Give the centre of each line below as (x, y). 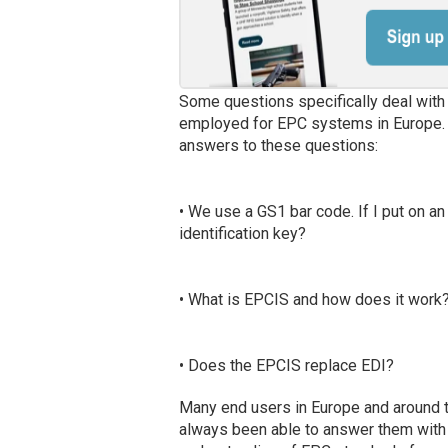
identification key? (242, 234)
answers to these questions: (278, 146)
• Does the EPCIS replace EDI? (286, 366)
